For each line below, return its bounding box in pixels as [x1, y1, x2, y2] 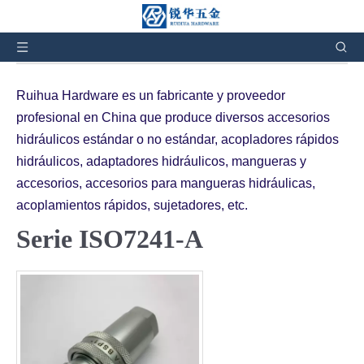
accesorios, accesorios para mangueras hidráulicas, [16, 176, 315, 190]
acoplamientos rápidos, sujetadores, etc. [16, 198, 248, 212]
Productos [181, 18, 233, 31]
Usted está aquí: [37, 18, 124, 31]
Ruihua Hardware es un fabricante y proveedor [16, 89, 285, 102]
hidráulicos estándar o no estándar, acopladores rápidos [16, 132, 339, 146]
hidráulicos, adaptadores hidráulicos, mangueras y [16, 154, 306, 168]
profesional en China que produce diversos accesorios [16, 110, 330, 124]
